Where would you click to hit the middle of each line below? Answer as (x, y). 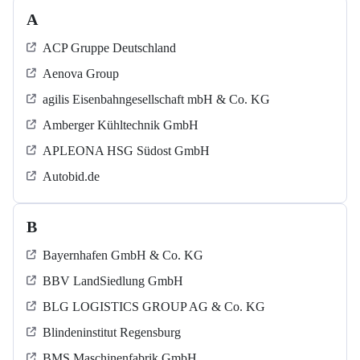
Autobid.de (71, 177)
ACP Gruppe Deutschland (109, 48)
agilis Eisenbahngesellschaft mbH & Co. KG (156, 100)
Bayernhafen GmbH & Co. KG (123, 256)
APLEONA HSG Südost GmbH (126, 151)
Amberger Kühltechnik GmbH (121, 125)
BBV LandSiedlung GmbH (113, 281)
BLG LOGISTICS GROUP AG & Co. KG (154, 307)
